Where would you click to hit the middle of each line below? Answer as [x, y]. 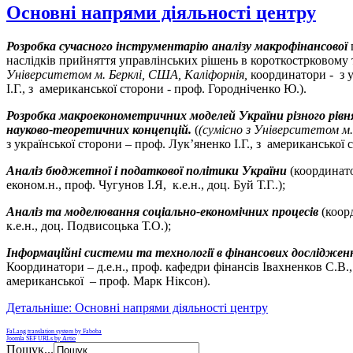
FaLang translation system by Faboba [54, 331]
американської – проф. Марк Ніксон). [108, 281]
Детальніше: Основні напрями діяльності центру [137, 307]
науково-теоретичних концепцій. [99, 129]
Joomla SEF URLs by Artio [41, 338]
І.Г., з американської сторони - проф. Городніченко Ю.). [156, 88]
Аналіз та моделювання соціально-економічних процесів [162, 211]
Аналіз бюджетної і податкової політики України [148, 170]
